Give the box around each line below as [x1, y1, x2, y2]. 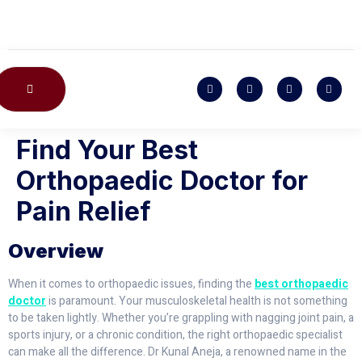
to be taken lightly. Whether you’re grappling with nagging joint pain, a [8, 309, 354, 326]
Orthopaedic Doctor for [16, 165, 308, 196]
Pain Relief [16, 196, 151, 227]
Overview [8, 239, 103, 263]
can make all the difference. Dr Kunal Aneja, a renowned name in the [8, 343, 347, 360]
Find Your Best [16, 134, 198, 166]
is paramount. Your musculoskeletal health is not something [46, 293, 347, 309]
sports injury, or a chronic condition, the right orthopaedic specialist [8, 326, 343, 343]
